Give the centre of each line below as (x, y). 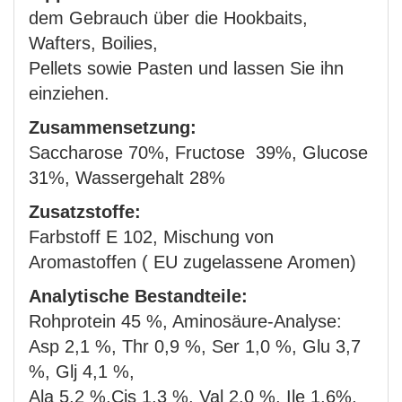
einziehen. (69, 93)
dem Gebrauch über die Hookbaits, (168, 18)
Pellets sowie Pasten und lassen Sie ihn (186, 68)
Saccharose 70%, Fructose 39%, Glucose (198, 153)
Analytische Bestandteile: (138, 296)
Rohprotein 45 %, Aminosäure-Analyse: (185, 321)
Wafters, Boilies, (93, 43)
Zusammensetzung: (113, 127)
